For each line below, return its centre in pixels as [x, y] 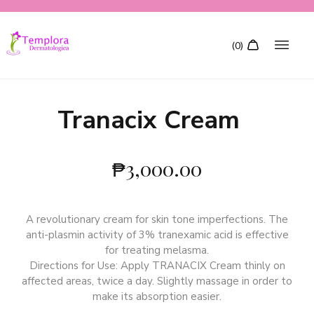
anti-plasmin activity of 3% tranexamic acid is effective [157, 234]
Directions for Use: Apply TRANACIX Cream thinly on [157, 265]
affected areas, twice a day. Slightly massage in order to [157, 281]
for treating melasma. [157, 250]
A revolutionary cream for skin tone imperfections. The [157, 219]
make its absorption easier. [157, 296]
